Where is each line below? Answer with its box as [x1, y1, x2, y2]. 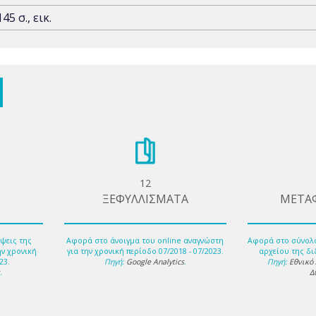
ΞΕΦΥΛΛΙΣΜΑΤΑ [102, 191, 188, 207]
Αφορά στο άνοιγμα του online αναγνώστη [66, 236, 224, 246]
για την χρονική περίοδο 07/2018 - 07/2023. [66, 246, 224, 257]
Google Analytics [126, 257, 184, 267]
